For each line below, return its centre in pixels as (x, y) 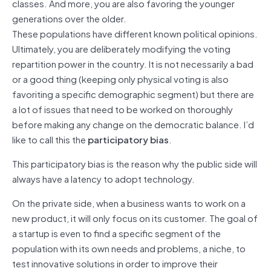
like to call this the (50, 139)
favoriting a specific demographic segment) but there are (133, 93)
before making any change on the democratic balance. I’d (133, 124)
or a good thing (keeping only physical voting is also (120, 78)
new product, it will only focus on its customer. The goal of (135, 217)
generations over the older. (69, 18)
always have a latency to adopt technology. (103, 178)
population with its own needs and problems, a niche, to (129, 248)
